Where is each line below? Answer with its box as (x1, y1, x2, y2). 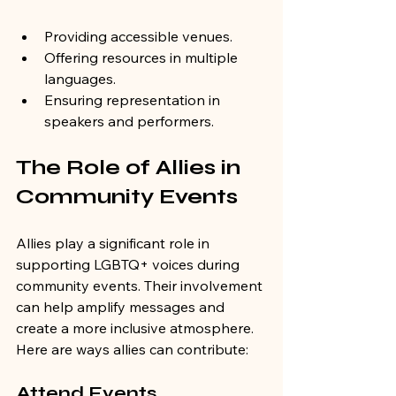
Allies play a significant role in (16, 234, 213, 253)
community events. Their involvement (16, 277, 266, 295)
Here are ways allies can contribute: (16, 340, 248, 359)
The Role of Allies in (16, 155, 246, 181)
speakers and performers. (44, 112, 214, 131)
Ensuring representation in (44, 91, 224, 110)
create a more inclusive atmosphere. (16, 319, 257, 338)
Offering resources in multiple (44, 49, 241, 67)
